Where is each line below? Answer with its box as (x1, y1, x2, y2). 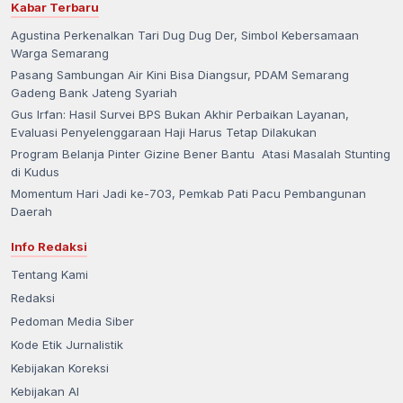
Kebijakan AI (11, 384, 79, 399)
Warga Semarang (11, 46, 109, 61)
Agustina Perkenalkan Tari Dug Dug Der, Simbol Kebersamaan (11, 28, 359, 43)
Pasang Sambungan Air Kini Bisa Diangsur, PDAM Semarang (11, 67, 349, 83)
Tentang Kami (11, 267, 88, 282)
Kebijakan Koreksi (11, 361, 109, 376)
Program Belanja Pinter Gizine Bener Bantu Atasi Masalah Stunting (11, 147, 390, 162)
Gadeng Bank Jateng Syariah (11, 85, 177, 101)
